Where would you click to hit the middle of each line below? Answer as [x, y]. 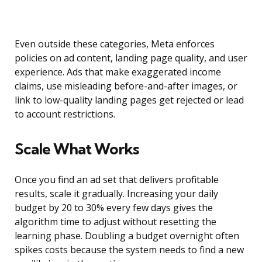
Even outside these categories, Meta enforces [115, 44]
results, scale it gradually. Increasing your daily [116, 194]
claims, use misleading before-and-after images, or [126, 86]
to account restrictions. [65, 114]
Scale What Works [77, 149]
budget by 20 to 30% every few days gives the [114, 208]
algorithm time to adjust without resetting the [116, 222]
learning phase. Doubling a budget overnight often [127, 236]
